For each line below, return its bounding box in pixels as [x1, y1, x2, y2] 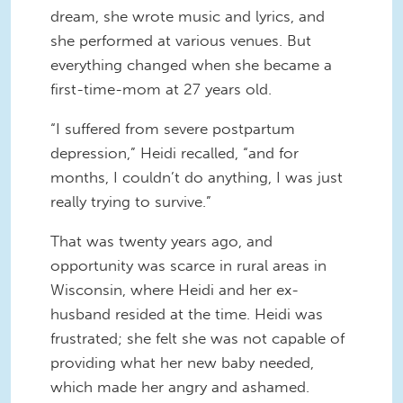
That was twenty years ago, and [50, 231, 273, 250]
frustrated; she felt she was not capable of [50, 328, 345, 347]
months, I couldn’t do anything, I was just [50, 167, 343, 186]
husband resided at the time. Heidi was [50, 304, 323, 323]
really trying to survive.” [50, 192, 211, 210]
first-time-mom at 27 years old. [50, 80, 272, 99]
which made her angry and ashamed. [50, 377, 309, 396]
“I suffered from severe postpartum [50, 119, 295, 138]
